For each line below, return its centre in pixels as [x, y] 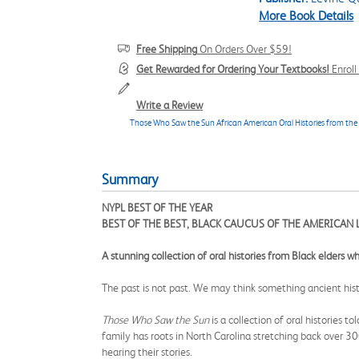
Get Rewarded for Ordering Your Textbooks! [233, 69]
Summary [130, 179]
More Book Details [307, 16]
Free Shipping [167, 49]
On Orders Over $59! [244, 49]
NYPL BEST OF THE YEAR [157, 208]
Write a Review [169, 105]
